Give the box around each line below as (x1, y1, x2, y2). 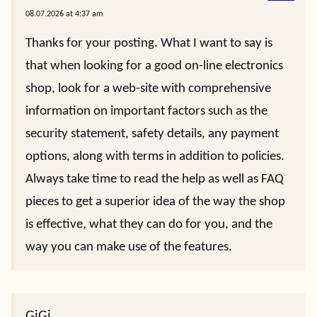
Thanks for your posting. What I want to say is (25, 37, 272, 50)
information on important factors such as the (25, 105, 267, 118)
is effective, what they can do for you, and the (25, 218, 272, 231)
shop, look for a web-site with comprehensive (25, 82, 271, 96)
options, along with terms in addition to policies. (25, 150, 284, 163)
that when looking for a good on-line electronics (25, 59, 283, 73)
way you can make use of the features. (25, 241, 232, 254)
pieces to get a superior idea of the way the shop (25, 195, 285, 209)
